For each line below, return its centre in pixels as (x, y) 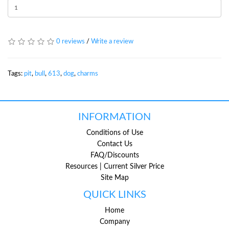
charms (88, 74)
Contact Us (114, 144)
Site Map (114, 178)
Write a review (112, 41)
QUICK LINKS (114, 194)
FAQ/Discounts (114, 155)
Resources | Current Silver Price (114, 166)
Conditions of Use (114, 133)
